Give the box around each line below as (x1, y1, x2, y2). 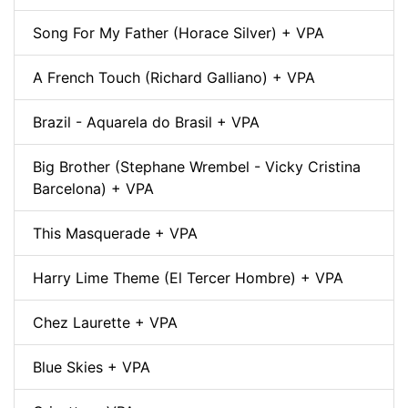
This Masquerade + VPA (33, 223, 198, 242)
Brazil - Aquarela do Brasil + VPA (33, 112, 260, 131)
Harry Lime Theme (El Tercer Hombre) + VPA (33, 268, 343, 287)
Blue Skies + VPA (33, 357, 150, 376)
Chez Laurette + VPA (33, 312, 178, 331)
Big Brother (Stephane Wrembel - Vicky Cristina (33, 157, 361, 176)
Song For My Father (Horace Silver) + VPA (33, 23, 324, 42)
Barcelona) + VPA (33, 178, 154, 198)
